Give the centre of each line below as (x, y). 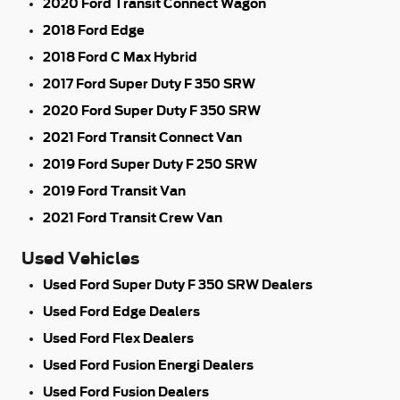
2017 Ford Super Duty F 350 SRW (149, 83)
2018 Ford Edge (94, 30)
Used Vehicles (80, 258)
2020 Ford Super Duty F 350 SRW (152, 110)
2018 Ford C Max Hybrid (120, 57)
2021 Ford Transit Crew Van (133, 217)
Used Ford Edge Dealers (121, 311)
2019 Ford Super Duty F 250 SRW (150, 164)
